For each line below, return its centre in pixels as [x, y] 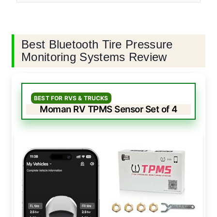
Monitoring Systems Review [94, 57]
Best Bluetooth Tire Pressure [97, 45]
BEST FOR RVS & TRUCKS [71, 98]
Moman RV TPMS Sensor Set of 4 [108, 109]
